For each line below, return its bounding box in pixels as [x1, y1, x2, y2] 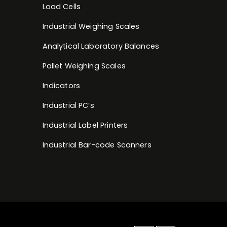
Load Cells [42, 1, 81, 12]
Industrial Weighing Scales [42, 21, 140, 31]
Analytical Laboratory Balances [42, 41, 159, 51]
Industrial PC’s [42, 100, 94, 110]
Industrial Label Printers [42, 120, 128, 130]
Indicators [42, 80, 80, 91]
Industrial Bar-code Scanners [42, 139, 152, 150]
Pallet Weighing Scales [42, 60, 126, 71]
